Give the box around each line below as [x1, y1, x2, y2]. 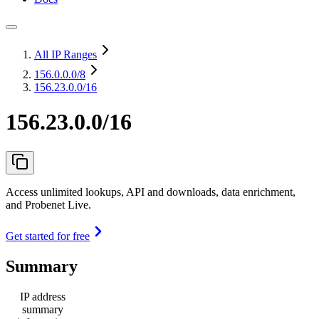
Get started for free [6, 229, 90, 242]
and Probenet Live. [6, 198, 91, 211]
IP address [20, 290, 66, 303]
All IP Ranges [34, 48, 97, 61]
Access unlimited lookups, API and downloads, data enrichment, [6, 185, 296, 198]
